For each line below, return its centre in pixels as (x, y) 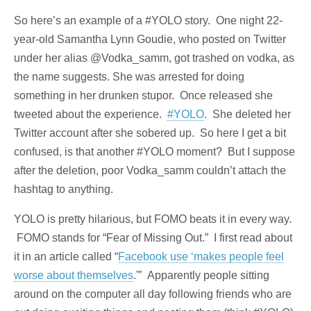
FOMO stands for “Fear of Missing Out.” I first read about (153, 238)
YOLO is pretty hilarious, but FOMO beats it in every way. (153, 219)
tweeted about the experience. (91, 115)
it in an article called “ (66, 257)
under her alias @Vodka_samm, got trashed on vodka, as (154, 58)
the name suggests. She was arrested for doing (129, 77)
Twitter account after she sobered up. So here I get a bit (150, 133)
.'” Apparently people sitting (201, 276)
